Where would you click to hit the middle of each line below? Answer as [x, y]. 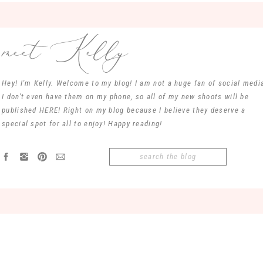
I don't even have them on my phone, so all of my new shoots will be [126, 97]
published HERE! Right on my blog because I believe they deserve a [124, 110]
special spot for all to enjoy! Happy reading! [82, 124]
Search [125, 155]
